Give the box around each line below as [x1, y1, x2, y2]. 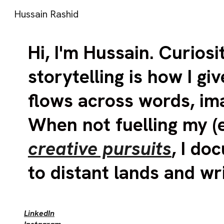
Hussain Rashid [14, 7, 78, 20]
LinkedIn [23, 208, 54, 218]
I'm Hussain [54, 40, 149, 64]
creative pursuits [27, 136, 171, 160]
